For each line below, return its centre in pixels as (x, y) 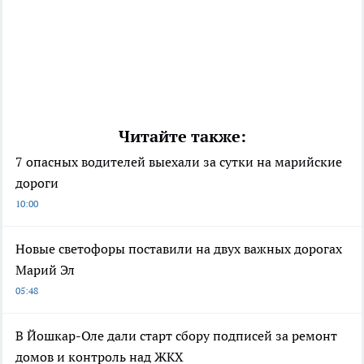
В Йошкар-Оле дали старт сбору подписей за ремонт (176, 335)
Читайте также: (182, 136)
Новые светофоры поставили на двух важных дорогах (179, 248)
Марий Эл (45, 269)
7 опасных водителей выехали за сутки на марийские (179, 161)
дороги (37, 182)
